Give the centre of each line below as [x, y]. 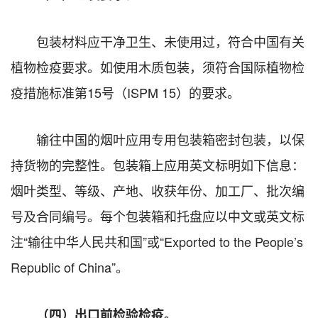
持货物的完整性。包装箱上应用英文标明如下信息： [158, 164]
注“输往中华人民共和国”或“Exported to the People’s [157, 241]
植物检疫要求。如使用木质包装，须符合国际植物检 [158, 66]
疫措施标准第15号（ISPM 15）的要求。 [125, 92]
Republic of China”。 [70, 267]
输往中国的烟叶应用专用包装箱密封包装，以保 [170, 139]
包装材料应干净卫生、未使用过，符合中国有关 [170, 41]
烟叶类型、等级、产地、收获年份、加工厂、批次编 [158, 190]
